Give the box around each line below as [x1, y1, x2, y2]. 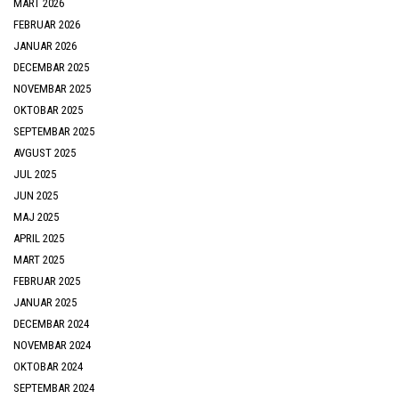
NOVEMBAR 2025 [13, 81, 91, 95]
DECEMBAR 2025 [13, 60, 89, 74]
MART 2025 [13, 252, 64, 266]
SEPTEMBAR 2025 [13, 124, 94, 138]
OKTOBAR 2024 [13, 359, 83, 373]
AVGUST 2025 [13, 145, 76, 159]
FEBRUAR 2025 [13, 273, 80, 288]
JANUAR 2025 [13, 295, 77, 309]
